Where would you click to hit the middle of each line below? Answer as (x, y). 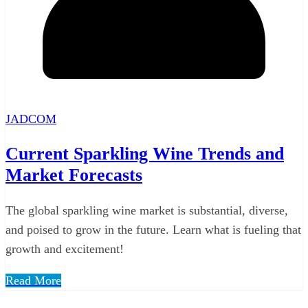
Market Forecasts (74, 175)
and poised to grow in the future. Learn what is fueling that (153, 229)
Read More (33, 280)
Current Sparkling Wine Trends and (145, 154)
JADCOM (31, 119)
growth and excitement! (65, 249)
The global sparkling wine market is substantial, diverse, (147, 210)
